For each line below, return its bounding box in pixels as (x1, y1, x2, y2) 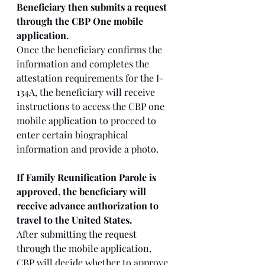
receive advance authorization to (17, 199, 161, 212)
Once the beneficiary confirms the (17, 43, 164, 56)
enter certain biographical (17, 128, 131, 141)
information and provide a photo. (17, 143, 161, 155)
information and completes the (17, 57, 151, 70)
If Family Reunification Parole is (17, 171, 159, 183)
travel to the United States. (17, 214, 132, 226)
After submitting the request (17, 228, 139, 240)
